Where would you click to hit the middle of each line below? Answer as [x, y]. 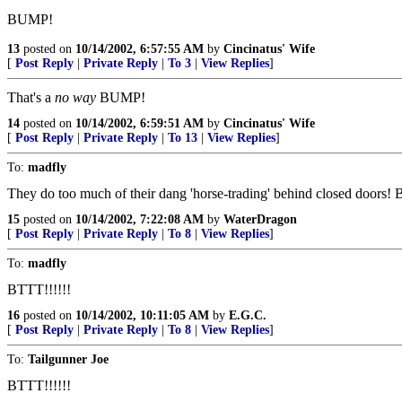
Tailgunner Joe [68, 359]
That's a [31, 97]
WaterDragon [260, 219]
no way [75, 97]
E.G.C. [248, 315]
